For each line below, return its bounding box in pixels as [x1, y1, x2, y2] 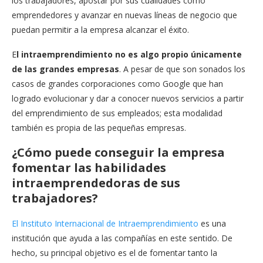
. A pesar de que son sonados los [119, 63, 245, 75]
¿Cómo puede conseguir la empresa [12, 144, 225, 160]
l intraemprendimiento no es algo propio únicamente [16, 48, 242, 60]
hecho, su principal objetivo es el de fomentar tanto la [12, 247, 217, 258]
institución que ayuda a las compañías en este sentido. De [12, 232, 232, 244]
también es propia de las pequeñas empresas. [12, 122, 186, 133]
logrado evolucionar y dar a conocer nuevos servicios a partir [12, 92, 244, 104]
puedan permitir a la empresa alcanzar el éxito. [12, 23, 189, 35]
